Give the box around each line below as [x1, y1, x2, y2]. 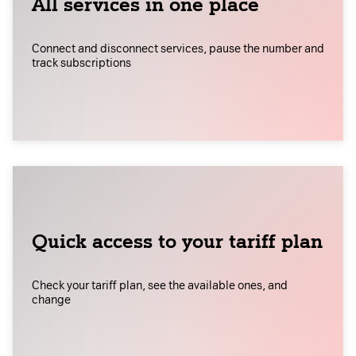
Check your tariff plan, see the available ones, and [32, 279, 288, 293]
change [32, 293, 71, 308]
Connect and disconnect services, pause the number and [32, 42, 324, 56]
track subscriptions [32, 56, 131, 71]
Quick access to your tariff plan [32, 230, 323, 253]
